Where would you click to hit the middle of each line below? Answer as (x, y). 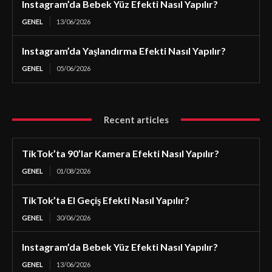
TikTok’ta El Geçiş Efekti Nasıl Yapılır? (106, 200)
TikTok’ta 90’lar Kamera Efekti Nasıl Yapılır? (121, 153)
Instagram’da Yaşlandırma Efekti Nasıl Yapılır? (124, 50)
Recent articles (136, 119)
